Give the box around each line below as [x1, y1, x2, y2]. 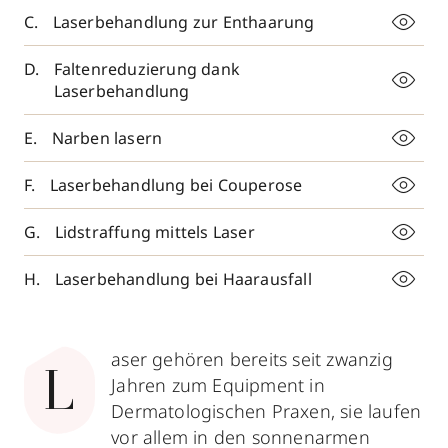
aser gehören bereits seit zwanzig [111, 347, 393, 371]
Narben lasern [51, 127, 163, 149]
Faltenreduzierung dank [53, 58, 241, 80]
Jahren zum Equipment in [111, 373, 325, 397]
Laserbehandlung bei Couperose [49, 174, 303, 196]
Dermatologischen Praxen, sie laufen [111, 399, 422, 423]
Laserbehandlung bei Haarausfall [54, 268, 312, 290]
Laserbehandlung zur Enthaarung [52, 11, 315, 33]
